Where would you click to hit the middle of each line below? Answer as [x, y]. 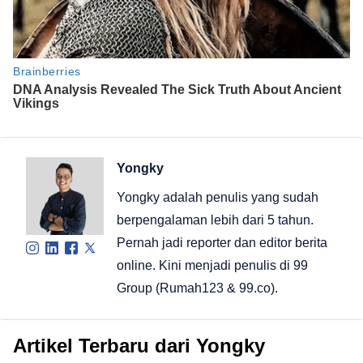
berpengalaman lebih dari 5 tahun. [215, 220]
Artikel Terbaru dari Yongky [139, 345]
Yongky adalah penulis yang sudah [218, 197]
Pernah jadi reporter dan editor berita [222, 242]
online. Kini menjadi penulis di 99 [212, 265]
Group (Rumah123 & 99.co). [197, 288]
